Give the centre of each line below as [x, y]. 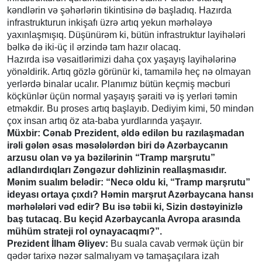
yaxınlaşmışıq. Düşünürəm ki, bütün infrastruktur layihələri [126, 35]
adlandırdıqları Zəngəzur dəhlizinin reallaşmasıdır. [117, 170]
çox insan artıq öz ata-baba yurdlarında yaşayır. [104, 120]
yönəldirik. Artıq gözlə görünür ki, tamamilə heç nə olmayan [129, 71]
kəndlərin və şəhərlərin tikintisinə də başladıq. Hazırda [119, 10]
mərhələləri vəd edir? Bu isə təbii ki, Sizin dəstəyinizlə [125, 206]
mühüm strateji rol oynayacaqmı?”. [85, 231]
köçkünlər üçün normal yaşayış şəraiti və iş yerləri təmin [122, 96]
